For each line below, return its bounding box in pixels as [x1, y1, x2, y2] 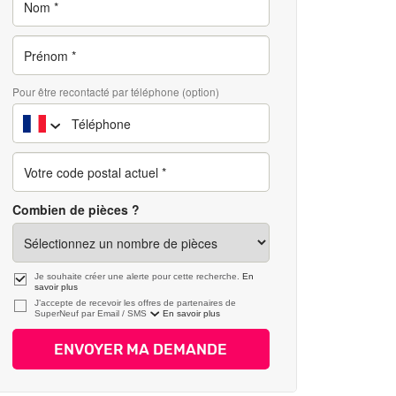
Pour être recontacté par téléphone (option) [11, 84, 219, 99]
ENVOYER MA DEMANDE [54, 340, 228, 358]
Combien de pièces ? [11, 201, 140, 218]
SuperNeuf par [34, 308, 97, 318]
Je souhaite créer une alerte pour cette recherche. [34, 271, 242, 281]
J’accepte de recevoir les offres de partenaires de [34, 298, 236, 308]
